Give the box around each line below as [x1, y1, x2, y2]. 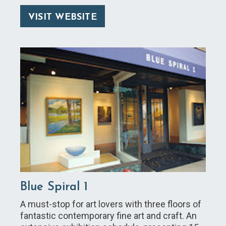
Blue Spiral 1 [20, 181, 88, 193]
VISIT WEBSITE [28, 13, 97, 23]
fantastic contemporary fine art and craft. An [20, 210, 197, 221]
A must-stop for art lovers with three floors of [20, 198, 201, 209]
